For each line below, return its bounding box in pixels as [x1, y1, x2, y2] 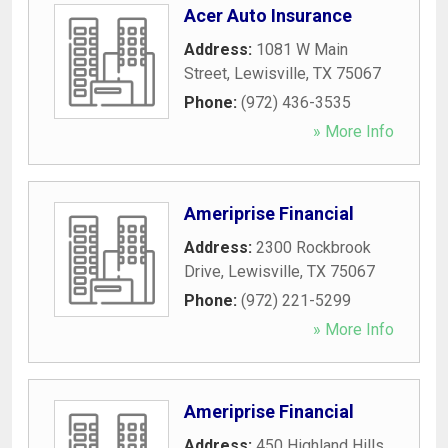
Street [184, 63, 227, 83]
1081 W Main [256, 39, 348, 59]
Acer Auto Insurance [184, 4, 352, 26]
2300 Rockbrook [256, 237, 371, 257]
